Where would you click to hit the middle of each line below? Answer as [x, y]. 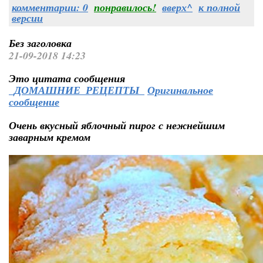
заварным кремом [50, 137]
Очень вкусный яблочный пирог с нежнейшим [117, 125]
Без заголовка [40, 43]
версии [27, 18]
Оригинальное [180, 90]
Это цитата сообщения [67, 78]
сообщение [34, 102]
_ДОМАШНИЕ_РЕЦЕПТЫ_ [77, 90]
